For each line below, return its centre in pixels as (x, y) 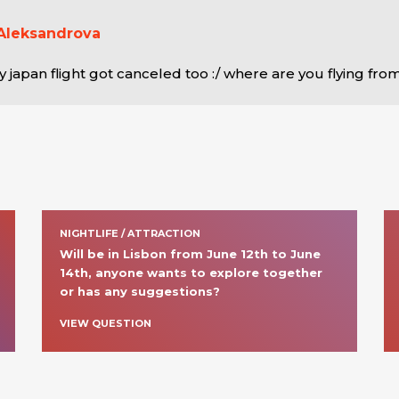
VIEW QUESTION (106, 323)
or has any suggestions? (140, 291)
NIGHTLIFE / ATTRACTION (130, 233)
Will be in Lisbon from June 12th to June (191, 254)
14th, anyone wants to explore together (191, 273)
